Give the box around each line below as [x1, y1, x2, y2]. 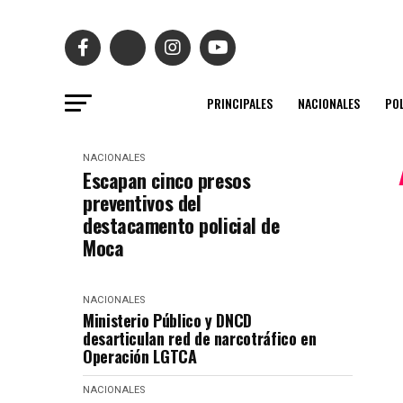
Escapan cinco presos [83, 166, 251, 194]
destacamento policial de [83, 210, 280, 239]
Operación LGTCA [83, 345, 197, 368]
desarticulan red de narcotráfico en [83, 327, 317, 350]
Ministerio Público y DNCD [83, 309, 252, 332]
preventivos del [83, 188, 201, 217]
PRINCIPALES [207, 94, 273, 112]
